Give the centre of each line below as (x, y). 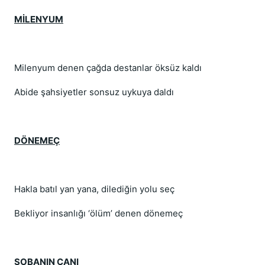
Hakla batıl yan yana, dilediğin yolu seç (94, 189)
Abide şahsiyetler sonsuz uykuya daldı (94, 92)
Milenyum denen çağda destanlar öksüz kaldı (108, 68)
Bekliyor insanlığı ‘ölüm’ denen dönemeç (98, 213)
